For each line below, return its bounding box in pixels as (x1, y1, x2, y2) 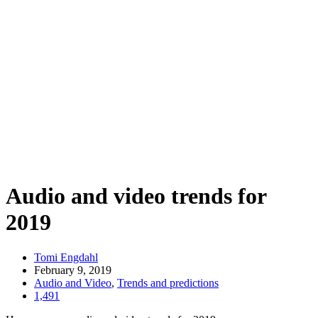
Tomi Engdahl (34, 251, 98, 263)
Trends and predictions (117, 276, 219, 289)
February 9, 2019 (34, 263, 111, 276)
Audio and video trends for (6, 183, 266, 209)
